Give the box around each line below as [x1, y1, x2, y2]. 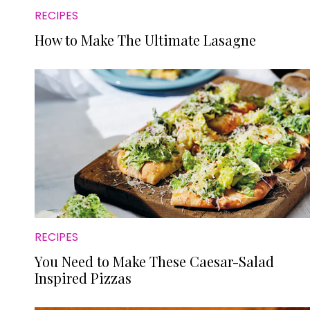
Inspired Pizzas [35, 268, 131, 287]
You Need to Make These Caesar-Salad [35, 252, 274, 271]
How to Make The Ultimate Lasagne [35, 30, 256, 49]
